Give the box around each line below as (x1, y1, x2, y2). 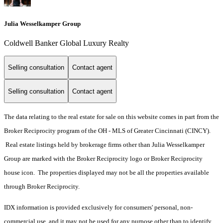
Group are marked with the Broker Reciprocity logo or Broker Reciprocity (4, 155, 203, 163)
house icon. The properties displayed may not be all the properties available (4, 169, 209, 177)
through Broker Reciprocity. (4, 183, 80, 191)
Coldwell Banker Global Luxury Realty (4, 38, 129, 47)
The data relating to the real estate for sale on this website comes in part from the (4, 113, 219, 121)
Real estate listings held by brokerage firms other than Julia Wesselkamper (4, 141, 205, 149)
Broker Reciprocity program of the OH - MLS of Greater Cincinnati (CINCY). (4, 127, 211, 135)
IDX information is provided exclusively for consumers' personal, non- (4, 204, 193, 212)
